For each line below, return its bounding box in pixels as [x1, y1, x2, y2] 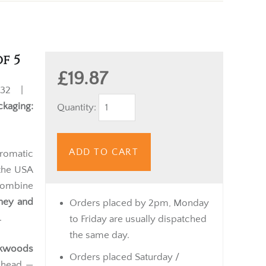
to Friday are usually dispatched [69, 213, 207, 224]
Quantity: [57, 102, 99, 113]
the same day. [69, 229, 129, 240]
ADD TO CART [69, 146, 139, 157]
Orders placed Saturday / [69, 251, 179, 262]
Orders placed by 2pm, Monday [69, 197, 209, 208]
